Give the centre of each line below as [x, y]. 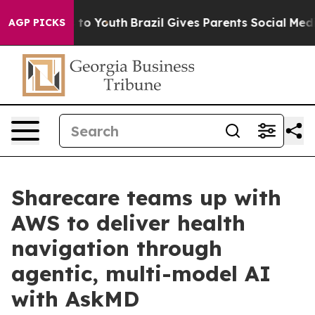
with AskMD [75, 299]
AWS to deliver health [128, 223]
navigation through [117, 248]
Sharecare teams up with [146, 198]
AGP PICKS [37, 22]
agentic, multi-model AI [141, 274]
